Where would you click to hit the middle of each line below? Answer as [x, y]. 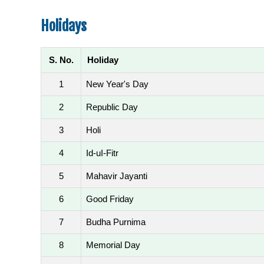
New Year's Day [117, 84]
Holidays [64, 26]
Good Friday [110, 199]
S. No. [61, 60]
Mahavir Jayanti [117, 176]
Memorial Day [113, 245]
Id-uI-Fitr [102, 153]
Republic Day [112, 107]
